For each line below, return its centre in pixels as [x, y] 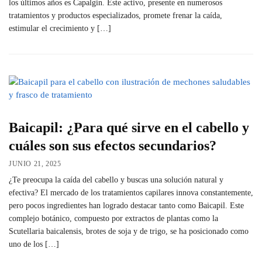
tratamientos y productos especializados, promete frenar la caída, [116, 16]
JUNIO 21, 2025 [35, 164]
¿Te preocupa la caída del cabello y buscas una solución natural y [116, 180]
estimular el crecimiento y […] [60, 29]
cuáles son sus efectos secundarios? [113, 146]
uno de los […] [34, 244]
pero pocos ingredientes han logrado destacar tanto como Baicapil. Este [126, 206]
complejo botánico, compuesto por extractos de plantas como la [113, 218]
